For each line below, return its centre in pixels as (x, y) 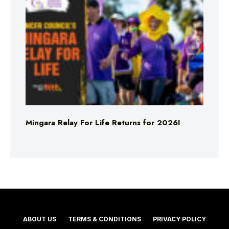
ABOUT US (40, 219)
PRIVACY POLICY (179, 219)
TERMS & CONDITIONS (105, 219)
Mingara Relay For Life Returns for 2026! (103, 123)
